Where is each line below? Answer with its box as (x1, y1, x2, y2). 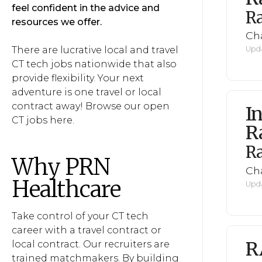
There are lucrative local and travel (12, 44, 178, 56)
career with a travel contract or (12, 225, 161, 236)
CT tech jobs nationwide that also (12, 58, 177, 70)
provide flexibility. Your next (12, 73, 144, 84)
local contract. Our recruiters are (12, 239, 170, 250)
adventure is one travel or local (12, 87, 161, 98)
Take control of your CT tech (12, 211, 149, 222)
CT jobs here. (12, 115, 74, 126)
